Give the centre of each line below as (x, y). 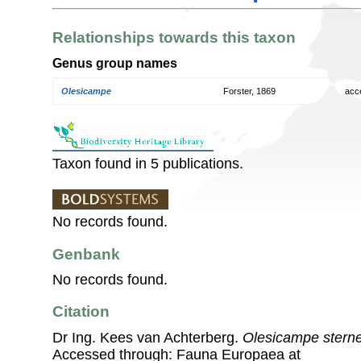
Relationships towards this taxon (174, 38)
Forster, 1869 (249, 91)
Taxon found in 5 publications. (148, 164)
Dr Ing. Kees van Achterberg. (147, 337)
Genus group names (115, 62)
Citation (81, 312)
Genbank (86, 254)
